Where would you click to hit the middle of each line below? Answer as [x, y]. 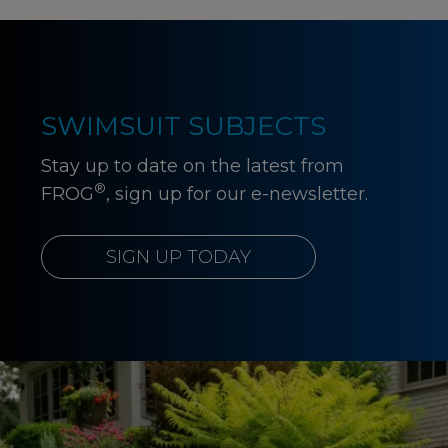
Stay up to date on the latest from [192, 165]
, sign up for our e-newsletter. [237, 193]
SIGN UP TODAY [178, 256]
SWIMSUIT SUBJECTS [183, 125]
